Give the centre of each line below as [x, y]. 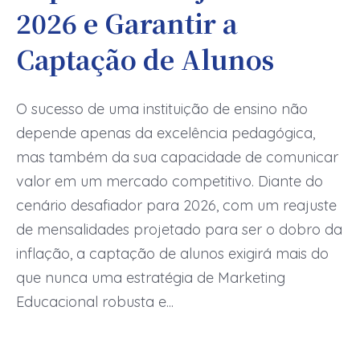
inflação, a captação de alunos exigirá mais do [172, 254]
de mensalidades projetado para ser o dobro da [179, 230]
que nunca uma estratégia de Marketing [151, 278]
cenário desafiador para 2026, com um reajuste [176, 206]
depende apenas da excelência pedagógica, [166, 133]
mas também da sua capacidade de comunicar [177, 157]
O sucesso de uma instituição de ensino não [162, 109]
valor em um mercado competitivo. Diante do [170, 182]
